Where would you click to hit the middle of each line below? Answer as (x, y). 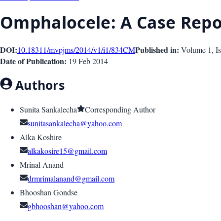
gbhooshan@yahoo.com (66, 206)
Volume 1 (196, 49)
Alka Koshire (41, 137)
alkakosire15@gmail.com (67, 151)
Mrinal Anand (42, 165)
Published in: (157, 49)
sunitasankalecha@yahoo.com (75, 123)
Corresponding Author (120, 110)
